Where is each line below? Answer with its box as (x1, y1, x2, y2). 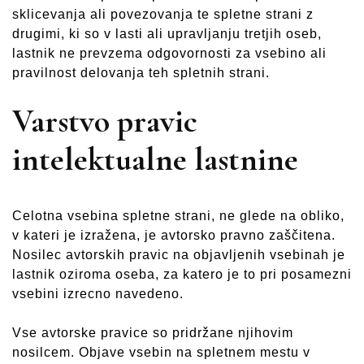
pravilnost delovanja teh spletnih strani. (12, 66, 270, 80)
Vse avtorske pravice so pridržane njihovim (12, 325, 293, 340)
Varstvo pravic (12, 102, 197, 141)
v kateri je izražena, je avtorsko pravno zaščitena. (12, 227, 336, 242)
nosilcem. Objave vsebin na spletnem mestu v (12, 344, 310, 359)
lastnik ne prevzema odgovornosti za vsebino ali (12, 46, 327, 61)
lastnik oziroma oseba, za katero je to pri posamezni (12, 266, 352, 281)
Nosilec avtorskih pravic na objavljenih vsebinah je (12, 247, 345, 262)
